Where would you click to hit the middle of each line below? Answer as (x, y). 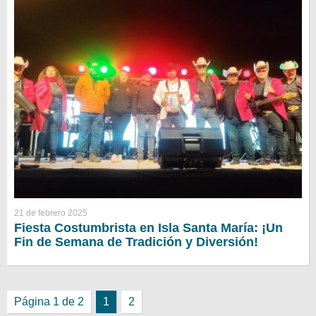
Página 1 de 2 (49, 302)
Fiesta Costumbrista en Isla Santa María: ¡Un (148, 228)
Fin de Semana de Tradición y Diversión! (136, 242)
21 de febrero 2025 (51, 213)
